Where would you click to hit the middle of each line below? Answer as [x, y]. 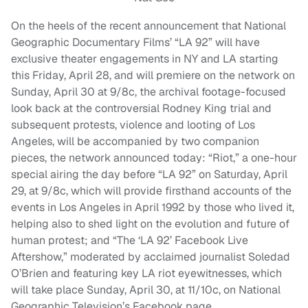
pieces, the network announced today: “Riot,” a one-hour [154, 158]
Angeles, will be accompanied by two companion [135, 142]
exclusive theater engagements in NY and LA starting [145, 59]
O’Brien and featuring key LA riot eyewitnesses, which [146, 274]
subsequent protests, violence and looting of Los [133, 125]
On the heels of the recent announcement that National [148, 26]
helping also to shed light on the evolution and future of [150, 224]
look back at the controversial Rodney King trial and [141, 109]
